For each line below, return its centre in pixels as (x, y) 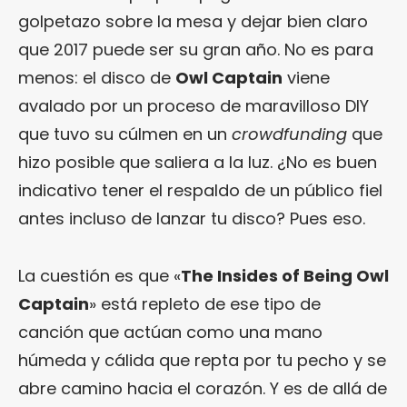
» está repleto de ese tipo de (205, 304)
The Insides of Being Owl (285, 276)
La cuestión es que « (99, 276)
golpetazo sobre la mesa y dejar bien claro (193, 22)
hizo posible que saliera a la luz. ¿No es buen (198, 163)
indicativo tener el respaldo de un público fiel (200, 191)
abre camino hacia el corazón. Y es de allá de (203, 389)
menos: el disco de (97, 78)
